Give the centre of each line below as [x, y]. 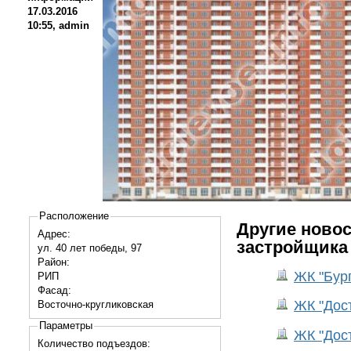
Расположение [74, 216]
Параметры [65, 326]
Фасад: [56, 291]
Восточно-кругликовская [95, 305]
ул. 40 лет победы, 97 [89, 248]
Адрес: [55, 234]
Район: [55, 262]
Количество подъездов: [95, 343]
